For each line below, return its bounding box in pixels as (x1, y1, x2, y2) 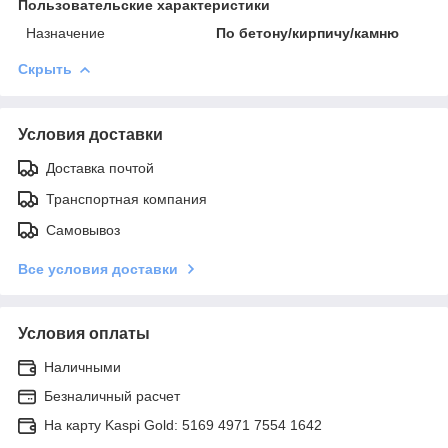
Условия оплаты (18, 324, 150, 342)
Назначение (26, 24, 105, 41)
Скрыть (18, 60, 72, 77)
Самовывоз (46, 221, 120, 238)
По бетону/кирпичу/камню (216, 24, 400, 41)
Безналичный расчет (44, 387, 180, 404)
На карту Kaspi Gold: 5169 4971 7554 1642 (44, 416, 322, 433)
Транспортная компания (46, 190, 207, 207)
